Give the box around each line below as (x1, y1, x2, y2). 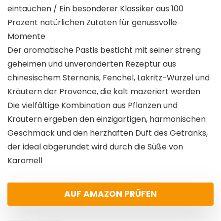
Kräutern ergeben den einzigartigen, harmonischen (7, 113, 206, 125)
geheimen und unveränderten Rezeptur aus (7, 58, 176, 70)
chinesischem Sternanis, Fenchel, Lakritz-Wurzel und (7, 72, 210, 84)
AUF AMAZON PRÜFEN (64, 188, 157, 200)
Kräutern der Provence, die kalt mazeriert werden (7, 86, 200, 98)
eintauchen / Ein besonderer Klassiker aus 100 (7, 3, 184, 15)
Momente (7, 31, 45, 42)
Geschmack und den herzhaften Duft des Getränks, (7, 127, 208, 139)
